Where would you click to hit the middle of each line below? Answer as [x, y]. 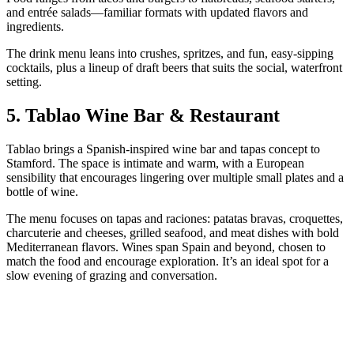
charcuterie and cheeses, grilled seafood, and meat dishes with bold [173, 232]
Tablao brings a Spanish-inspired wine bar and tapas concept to [163, 149]
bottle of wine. [42, 191]
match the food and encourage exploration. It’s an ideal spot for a [168, 261]
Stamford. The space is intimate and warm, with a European [155, 163]
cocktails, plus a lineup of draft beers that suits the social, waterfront [174, 68]
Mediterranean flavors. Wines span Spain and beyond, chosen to [166, 247]
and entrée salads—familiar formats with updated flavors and [157, 13]
